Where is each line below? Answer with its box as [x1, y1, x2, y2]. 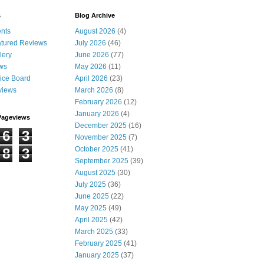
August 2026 [75, 27, 115, 36]
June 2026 [75, 51, 109, 60]
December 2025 [75, 121, 127, 130]
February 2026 [75, 98, 122, 107]
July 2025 [75, 180, 106, 189]
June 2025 [75, 192, 109, 201]
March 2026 [75, 86, 113, 95]
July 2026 [75, 39, 106, 48]
